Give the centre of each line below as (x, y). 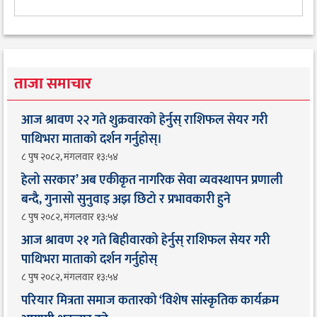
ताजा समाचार (53, 83)
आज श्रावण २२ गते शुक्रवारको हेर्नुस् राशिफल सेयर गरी (144, 120)
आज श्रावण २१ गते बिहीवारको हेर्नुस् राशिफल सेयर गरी (145, 240)
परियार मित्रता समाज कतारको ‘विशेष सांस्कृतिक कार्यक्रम (150, 300)
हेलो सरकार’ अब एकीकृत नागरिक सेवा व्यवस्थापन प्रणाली (152, 180)
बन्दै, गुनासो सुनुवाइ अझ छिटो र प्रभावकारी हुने (126, 199)
